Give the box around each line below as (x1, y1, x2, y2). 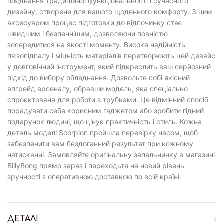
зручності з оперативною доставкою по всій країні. (7, 172, 181, 181)
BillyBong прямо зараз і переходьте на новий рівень (7, 161, 184, 170)
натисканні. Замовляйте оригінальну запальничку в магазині (7, 150, 215, 159)
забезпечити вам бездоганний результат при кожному (7, 139, 193, 148)
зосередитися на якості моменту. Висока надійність (7, 40, 185, 49)
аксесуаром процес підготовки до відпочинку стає (7, 18, 182, 27)
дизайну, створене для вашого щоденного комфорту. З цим (7, 7, 212, 16)
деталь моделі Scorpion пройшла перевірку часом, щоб (7, 128, 198, 137)
